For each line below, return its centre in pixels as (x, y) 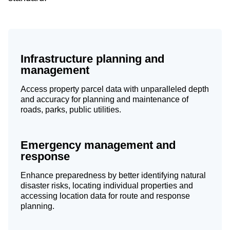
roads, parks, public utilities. (71, 110)
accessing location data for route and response (105, 196)
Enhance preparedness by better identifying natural (113, 175)
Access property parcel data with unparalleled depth (115, 89)
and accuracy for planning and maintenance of (104, 99)
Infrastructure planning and (92, 59)
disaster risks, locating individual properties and (107, 186)
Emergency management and (98, 145)
